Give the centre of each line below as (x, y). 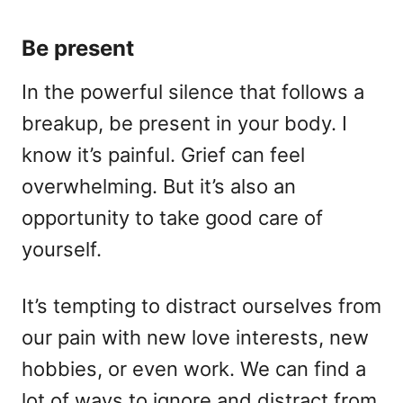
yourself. (62, 249)
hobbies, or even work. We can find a (194, 368)
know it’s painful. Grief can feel (163, 154)
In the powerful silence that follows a (193, 91)
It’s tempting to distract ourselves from (201, 305)
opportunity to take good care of (172, 217)
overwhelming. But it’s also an (159, 186)
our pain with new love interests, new (195, 337)
